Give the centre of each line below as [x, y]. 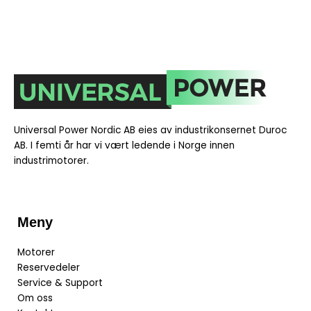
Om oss [35, 298]
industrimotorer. [51, 160]
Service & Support [60, 283]
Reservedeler [49, 267]
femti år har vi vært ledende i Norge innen [134, 145]
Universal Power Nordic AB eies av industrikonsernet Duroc [150, 130]
